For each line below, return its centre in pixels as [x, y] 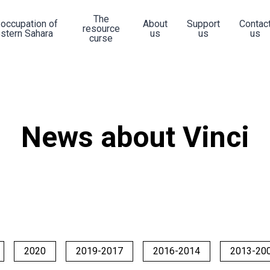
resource [101, 29]
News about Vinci [135, 137]
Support [203, 24]
